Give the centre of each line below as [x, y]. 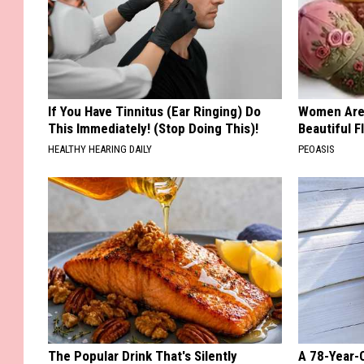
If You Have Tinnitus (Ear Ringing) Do [154, 111]
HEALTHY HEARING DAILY [100, 149]
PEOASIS [317, 149]
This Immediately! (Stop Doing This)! [153, 128]
